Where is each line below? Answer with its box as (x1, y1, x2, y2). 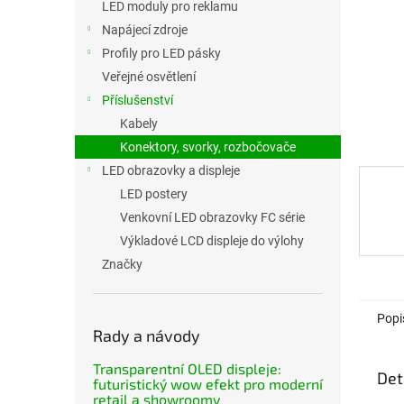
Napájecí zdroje (102, 23, 188, 37)
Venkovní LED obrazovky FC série (120, 210, 305, 225)
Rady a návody (93, 326, 200, 345)
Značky (102, 257, 142, 271)
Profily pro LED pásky (102, 46, 221, 60)
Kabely (120, 116, 158, 131)
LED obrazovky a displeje (102, 163, 240, 178)
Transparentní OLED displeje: (93, 360, 281, 377)
